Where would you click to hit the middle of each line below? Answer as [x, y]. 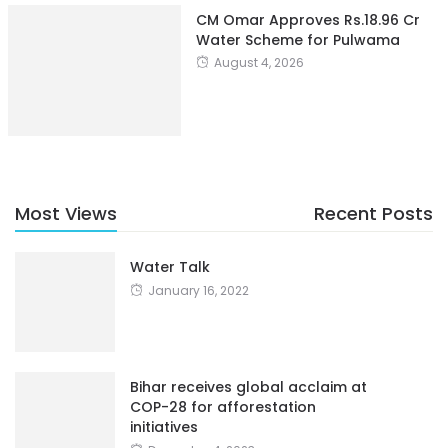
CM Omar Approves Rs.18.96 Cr [307, 19]
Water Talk [170, 266]
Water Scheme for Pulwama [297, 39]
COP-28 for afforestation [223, 406]
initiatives [164, 426]
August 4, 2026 [258, 62]
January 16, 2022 [198, 290]
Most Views [66, 213]
